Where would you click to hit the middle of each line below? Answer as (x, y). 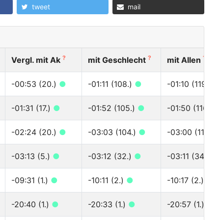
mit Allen (185, 60)
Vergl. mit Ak (37, 60)
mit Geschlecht (118, 60)
